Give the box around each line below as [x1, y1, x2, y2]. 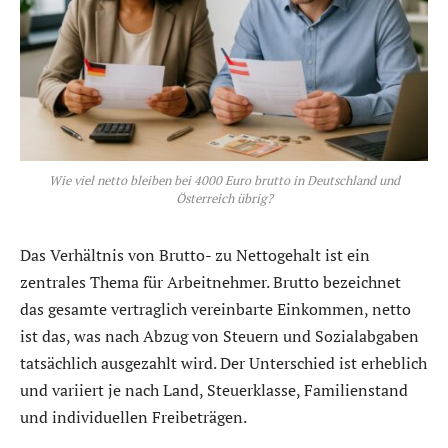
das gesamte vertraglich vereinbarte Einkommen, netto [20, 297, 411, 320]
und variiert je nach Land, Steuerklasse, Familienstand [20, 378, 408, 401]
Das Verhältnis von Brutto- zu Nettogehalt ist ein [20, 243, 370, 266]
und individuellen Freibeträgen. [20, 405, 247, 428]
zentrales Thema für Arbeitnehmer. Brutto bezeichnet [20, 270, 401, 293]
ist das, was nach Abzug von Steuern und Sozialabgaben [20, 324, 419, 347]
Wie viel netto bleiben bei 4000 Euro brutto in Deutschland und [48, 171, 400, 189]
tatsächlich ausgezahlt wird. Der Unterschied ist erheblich [20, 351, 427, 374]
